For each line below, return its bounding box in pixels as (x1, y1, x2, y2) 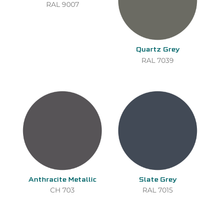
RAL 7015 (142, 186, 173, 194)
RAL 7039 (141, 56, 174, 64)
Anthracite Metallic (28, 176, 96, 184)
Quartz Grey (136, 47, 180, 54)
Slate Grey (138, 176, 177, 184)
